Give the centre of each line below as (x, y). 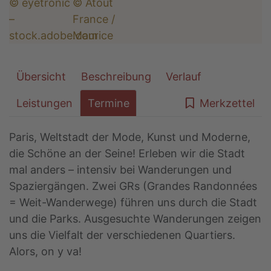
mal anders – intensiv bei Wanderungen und (120, 170)
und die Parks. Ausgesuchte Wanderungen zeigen (135, 219)
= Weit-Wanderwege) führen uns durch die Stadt (133, 203)
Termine (108, 103)
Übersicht (41, 77)
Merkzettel (227, 103)
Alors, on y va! (45, 252)
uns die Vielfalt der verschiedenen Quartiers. (122, 235)
